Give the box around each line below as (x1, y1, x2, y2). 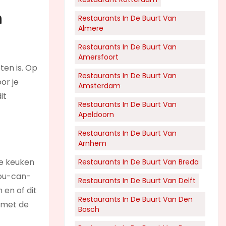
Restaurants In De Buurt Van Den (78, 194, 193, 204)
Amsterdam (78, 81, 121, 91)
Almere (78, 23, 103, 33)
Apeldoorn (78, 109, 114, 120)
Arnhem (78, 138, 106, 148)
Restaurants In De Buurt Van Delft (78, 176, 196, 186)
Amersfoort (78, 52, 119, 62)
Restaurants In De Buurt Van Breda (78, 157, 199, 167)
